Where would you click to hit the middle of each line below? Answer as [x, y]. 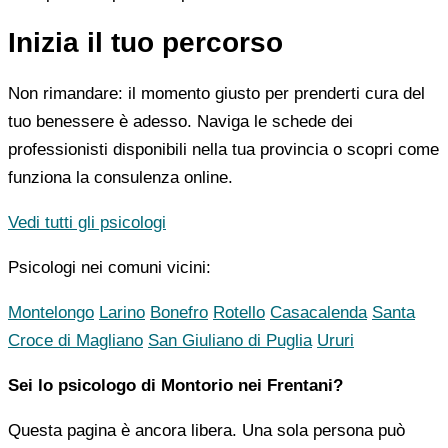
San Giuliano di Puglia [230, 341]
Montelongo [51, 313]
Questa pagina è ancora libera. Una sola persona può [206, 431]
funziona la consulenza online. [120, 178]
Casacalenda [318, 313]
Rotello [239, 313]
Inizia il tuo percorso [145, 43]
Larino [122, 313]
